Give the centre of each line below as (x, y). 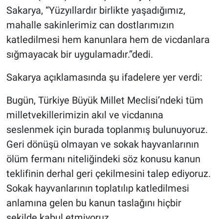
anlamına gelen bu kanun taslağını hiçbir (94, 203)
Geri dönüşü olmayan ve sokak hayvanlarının (102, 144)
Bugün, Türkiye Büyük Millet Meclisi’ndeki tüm (105, 100)
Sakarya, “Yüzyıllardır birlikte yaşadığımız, (96, 10)
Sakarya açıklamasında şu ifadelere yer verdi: (104, 77)
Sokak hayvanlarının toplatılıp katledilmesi (98, 188)
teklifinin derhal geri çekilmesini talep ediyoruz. (108, 173)
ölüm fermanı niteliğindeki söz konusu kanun (103, 159)
